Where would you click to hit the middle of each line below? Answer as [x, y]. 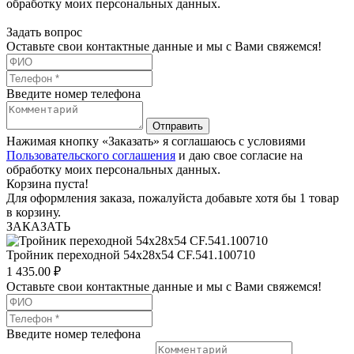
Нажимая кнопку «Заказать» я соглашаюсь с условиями [156, 141]
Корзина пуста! [47, 183]
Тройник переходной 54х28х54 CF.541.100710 [131, 254]
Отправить [178, 126]
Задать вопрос [44, 32]
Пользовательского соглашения [91, 155]
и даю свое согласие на [239, 155]
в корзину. [34, 212]
